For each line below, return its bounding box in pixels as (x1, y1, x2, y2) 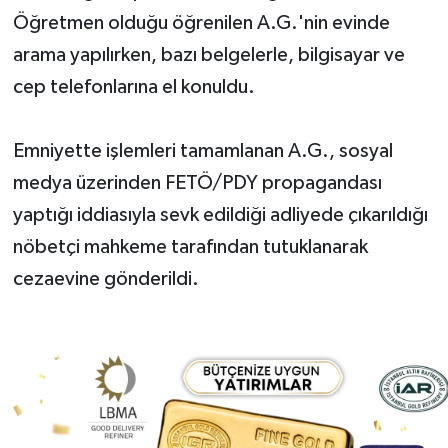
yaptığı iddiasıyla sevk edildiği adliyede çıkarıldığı (12, 204, 428, 225)
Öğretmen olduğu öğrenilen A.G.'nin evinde (12, 12, 390, 33)
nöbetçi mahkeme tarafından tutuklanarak (12, 236, 368, 257)
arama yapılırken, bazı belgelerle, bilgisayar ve (12, 44, 405, 65)
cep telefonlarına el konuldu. (12, 76, 255, 97)
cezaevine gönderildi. (12, 268, 199, 289)
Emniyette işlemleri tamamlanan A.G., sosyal (12, 140, 393, 161)
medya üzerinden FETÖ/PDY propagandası (12, 172, 382, 193)
